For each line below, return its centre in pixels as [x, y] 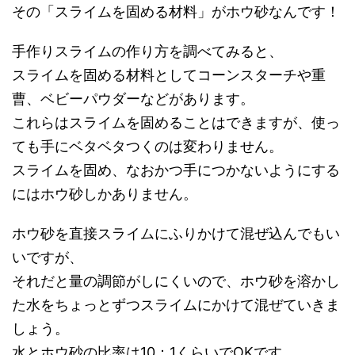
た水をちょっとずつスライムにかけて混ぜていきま [176, 305]
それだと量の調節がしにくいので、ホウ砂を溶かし [176, 281]
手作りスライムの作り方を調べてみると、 [147, 52]
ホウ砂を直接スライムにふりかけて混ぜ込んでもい [176, 234]
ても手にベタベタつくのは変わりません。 [147, 147]
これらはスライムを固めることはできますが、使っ [176, 123]
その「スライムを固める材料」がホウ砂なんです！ [176, 12]
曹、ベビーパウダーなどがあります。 [133, 99]
